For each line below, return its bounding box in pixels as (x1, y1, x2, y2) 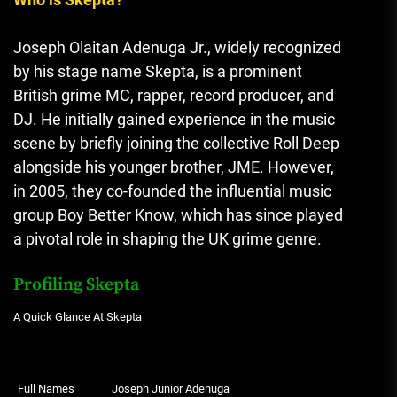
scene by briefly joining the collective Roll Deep (13, 134, 339, 153)
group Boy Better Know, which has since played (13, 206, 343, 225)
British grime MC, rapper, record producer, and (13, 86, 334, 105)
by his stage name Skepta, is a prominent (13, 62, 302, 82)
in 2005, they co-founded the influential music (13, 182, 331, 201)
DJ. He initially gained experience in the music (13, 110, 335, 129)
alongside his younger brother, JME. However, (13, 158, 334, 177)
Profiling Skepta (13, 274, 139, 297)
